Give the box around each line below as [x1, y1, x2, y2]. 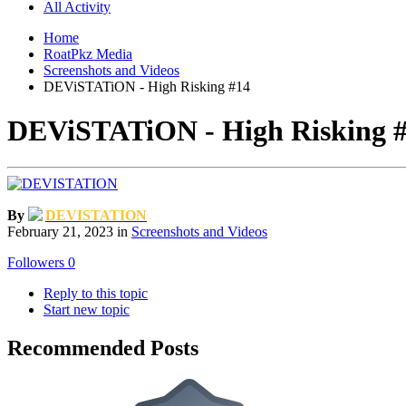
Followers [7, 255, 64, 271]
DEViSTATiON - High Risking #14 [43, 78, 250, 94]
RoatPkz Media [43, 45, 132, 62]
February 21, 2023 [7, 224, 113, 240]
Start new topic [43, 302, 130, 318]
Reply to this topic [43, 285, 148, 302]
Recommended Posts [7, 336, 198, 361]
